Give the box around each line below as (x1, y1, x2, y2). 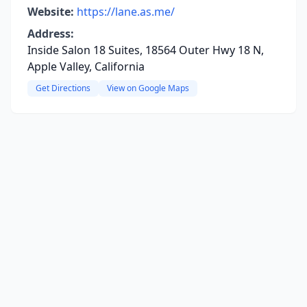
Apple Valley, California (27, 59, 145, 74)
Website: (27, 4, 74, 19)
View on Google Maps (107, 82, 189, 94)
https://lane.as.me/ (77, 4, 175, 19)
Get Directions (36, 82, 90, 94)
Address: (27, 26, 74, 41)
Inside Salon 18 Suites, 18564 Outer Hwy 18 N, (27, 42, 264, 58)
